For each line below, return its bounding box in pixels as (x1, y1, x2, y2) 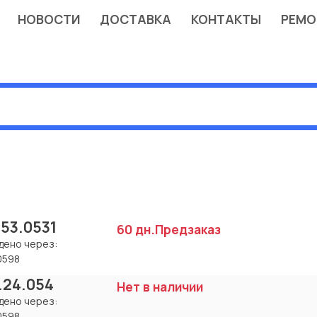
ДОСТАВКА (99, 11, 171, 28)
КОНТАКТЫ (190, 11, 261, 28)
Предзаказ (155, 220, 221, 238)
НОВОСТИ (17, 11, 80, 28)
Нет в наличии (117, 278, 203, 296)
